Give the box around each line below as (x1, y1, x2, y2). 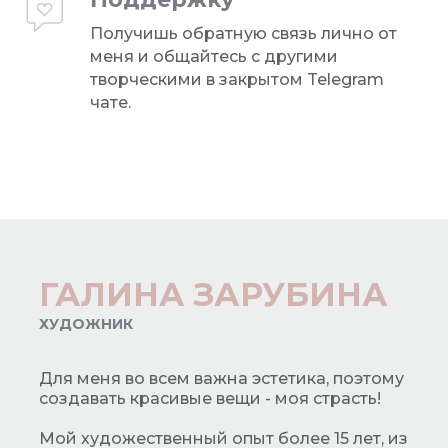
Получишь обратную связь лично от (90, 24, 397, 44)
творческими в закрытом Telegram (90, 70, 384, 90)
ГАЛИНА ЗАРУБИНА (39, 275, 388, 315)
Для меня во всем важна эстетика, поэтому (39, 369, 404, 389)
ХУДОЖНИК (39, 314, 133, 333)
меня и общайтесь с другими (90, 47, 338, 67)
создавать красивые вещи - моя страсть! (39, 389, 381, 409)
